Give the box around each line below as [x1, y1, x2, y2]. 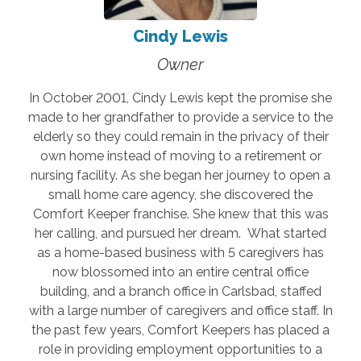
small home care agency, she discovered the [48, 186, 313, 202]
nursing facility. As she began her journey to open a [31, 167, 330, 183]
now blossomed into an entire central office [52, 263, 309, 280]
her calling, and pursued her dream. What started [35, 225, 326, 241]
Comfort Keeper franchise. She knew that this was [32, 205, 329, 222]
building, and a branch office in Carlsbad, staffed [39, 283, 322, 299]
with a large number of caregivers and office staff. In [28, 302, 333, 318]
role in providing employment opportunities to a [39, 341, 322, 357]
